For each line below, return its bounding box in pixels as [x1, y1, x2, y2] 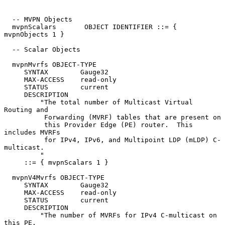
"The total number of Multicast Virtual [4, 98, 40, 106]
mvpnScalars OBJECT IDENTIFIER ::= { [4, 23, 12, 31]
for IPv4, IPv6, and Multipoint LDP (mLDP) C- [4, 136, 44, 144]
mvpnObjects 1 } [4, 30, 64, 38]
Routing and [4, 105, 48, 114]
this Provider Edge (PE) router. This [4, 121, 44, 129]
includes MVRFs [4, 128, 60, 136]
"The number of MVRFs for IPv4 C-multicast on [4, 211, 40, 219]
